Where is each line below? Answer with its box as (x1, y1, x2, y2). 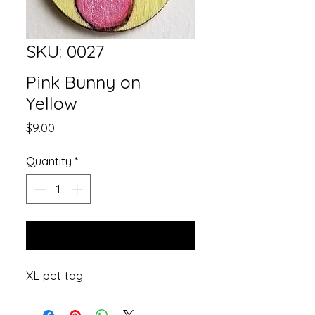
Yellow (26, 92, 77, 114)
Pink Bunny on (26, 71, 141, 93)
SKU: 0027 (26, 40, 105, 62)
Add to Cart (78, 227, 143, 243)
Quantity (26, 153, 72, 168)
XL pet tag (26, 267, 83, 283)
